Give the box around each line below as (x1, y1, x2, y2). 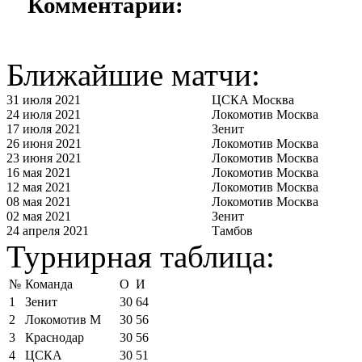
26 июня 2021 (6, 137, 82, 150)
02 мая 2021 (6, 209, 71, 223)
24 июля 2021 (6, 107, 81, 121)
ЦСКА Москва (212, 93, 294, 107)
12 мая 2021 (6, 180, 71, 194)
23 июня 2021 (6, 151, 82, 165)
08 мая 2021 (6, 195, 71, 208)
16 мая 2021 (6, 166, 71, 179)
